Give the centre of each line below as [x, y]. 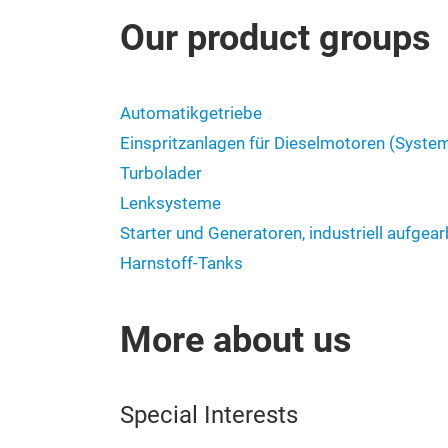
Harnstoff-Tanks [181, 263]
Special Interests [209, 414]
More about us [236, 339]
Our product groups [275, 37]
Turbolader [161, 173]
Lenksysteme [170, 203]
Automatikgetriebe [191, 113]
